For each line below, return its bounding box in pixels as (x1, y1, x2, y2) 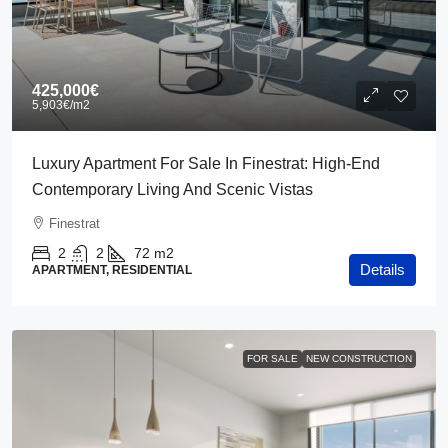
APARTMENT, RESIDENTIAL (32, 263, 192, 277)
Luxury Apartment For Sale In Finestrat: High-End (32, 155, 380, 172)
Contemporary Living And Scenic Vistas (32, 181, 313, 198)
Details (360, 261, 405, 278)
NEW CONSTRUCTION (306, 353, 412, 364)
